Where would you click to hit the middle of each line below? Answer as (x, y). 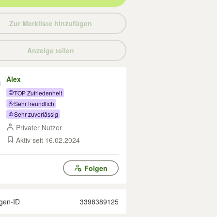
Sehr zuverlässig (36, 114)
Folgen (96, 168)
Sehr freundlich (34, 103)
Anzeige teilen (50, 50)
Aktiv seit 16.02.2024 (48, 140)
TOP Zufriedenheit (38, 93)
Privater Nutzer (39, 127)
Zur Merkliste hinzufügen (50, 23)
